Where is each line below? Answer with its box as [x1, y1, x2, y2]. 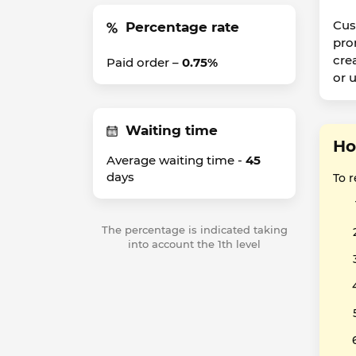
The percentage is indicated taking [101, 223, 288, 236]
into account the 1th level [128, 238, 261, 250]
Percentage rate [126, 19, 239, 35]
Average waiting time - [106, 153, 246, 168]
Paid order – [106, 55, 182, 70]
